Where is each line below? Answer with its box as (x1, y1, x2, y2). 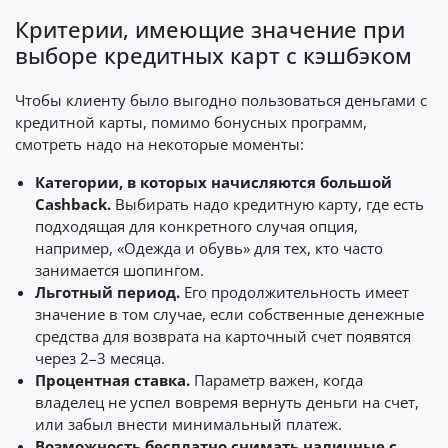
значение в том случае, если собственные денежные (35, 304, 424, 324)
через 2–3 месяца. (35, 348, 165, 368)
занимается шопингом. (35, 260, 204, 280)
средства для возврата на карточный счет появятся (35, 326, 411, 346)
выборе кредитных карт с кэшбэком (15, 40, 412, 71)
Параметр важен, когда (190, 370, 363, 390)
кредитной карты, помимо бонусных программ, (15, 112, 367, 132)
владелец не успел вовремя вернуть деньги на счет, (35, 392, 419, 412)
